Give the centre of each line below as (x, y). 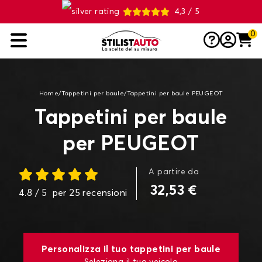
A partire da (174, 172)
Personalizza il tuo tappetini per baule (131, 249)
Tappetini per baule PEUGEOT (175, 94)
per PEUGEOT (131, 144)
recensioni (104, 193)
